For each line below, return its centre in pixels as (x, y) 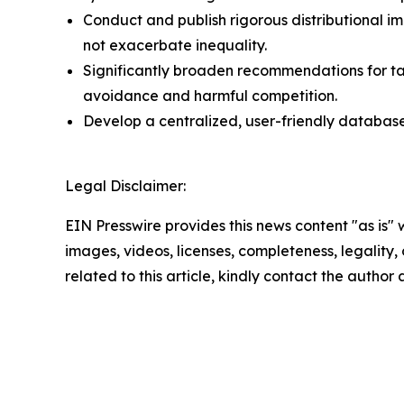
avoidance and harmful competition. (210, 96)
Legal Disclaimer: (125, 186)
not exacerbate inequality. (175, 46)
